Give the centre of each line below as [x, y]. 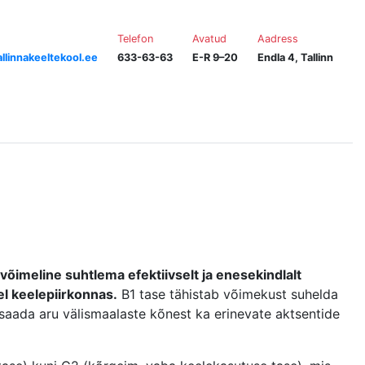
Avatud [209, 38]
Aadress [277, 38]
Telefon [135, 38]
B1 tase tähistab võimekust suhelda [228, 294]
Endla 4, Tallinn [295, 57]
